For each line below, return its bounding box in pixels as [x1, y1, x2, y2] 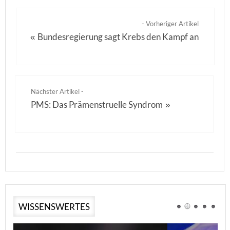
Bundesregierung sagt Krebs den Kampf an [37, 31, 199, 42]
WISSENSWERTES [18, 201, 90, 212]
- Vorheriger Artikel [142, 20, 199, 28]
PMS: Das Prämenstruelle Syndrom [31, 99, 163, 110]
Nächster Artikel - [31, 87, 84, 95]
